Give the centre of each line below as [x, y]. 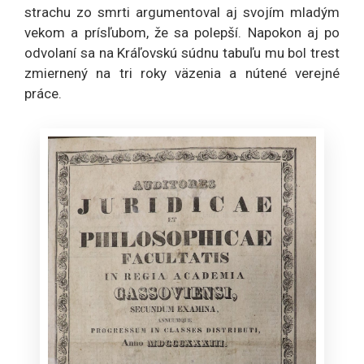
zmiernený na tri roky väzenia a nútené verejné [182, 73]
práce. [43, 93]
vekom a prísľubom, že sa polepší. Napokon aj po [182, 32]
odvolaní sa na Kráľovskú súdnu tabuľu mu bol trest [182, 52]
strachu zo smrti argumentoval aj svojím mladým [182, 12]
